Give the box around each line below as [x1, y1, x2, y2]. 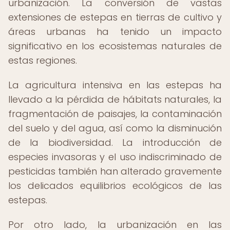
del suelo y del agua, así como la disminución [8, 122, 222, 135]
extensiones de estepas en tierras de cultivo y [8, 11, 222, 24]
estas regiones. [8, 54, 77, 67]
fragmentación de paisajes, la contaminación [8, 107, 222, 120]
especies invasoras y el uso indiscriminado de [8, 150, 222, 163]
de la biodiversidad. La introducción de [8, 136, 222, 149]
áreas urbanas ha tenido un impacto [8, 25, 222, 38]
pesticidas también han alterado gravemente [8, 165, 222, 178]
